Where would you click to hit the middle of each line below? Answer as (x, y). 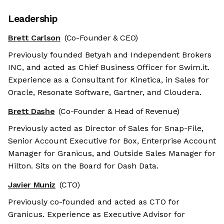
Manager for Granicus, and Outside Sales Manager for (112, 153)
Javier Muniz (32, 185)
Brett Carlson (34, 38)
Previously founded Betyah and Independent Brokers (110, 55)
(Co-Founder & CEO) (101, 38)
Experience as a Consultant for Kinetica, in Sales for (108, 80)
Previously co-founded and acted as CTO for (94, 202)
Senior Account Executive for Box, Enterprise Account (112, 141)
